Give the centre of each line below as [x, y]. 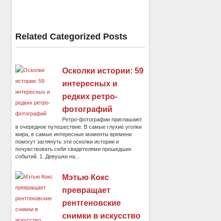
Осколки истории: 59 [103, 71]
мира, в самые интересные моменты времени [74, 134]
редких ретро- [90, 97]
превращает [87, 190]
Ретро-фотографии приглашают [102, 120]
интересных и [90, 84]
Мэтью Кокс [86, 178]
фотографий [88, 110]
